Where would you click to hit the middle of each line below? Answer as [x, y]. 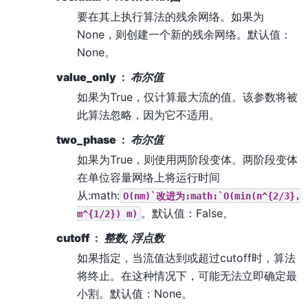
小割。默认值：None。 [135, 293]
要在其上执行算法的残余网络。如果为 [170, 16]
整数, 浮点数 [134, 238]
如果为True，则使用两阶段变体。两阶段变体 [187, 159]
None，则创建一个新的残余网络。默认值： [184, 34]
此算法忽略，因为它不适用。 [148, 114]
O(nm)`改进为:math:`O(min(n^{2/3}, [212, 196]
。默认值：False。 [187, 213]
